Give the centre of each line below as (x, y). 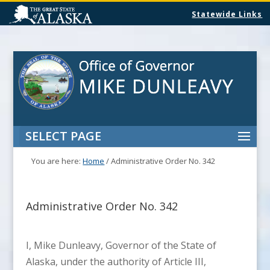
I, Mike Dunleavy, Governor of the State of (121, 245)
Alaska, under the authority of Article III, (116, 261)
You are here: (57, 161)
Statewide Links (227, 14)
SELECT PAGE (64, 136)
